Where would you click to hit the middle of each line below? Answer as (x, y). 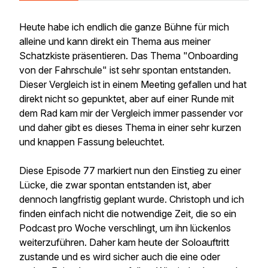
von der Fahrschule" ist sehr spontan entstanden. (125, 70)
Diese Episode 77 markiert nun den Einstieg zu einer (130, 170)
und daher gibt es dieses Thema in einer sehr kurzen (130, 127)
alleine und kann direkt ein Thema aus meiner (115, 41)
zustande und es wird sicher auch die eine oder (120, 257)
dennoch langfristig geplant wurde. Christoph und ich (132, 199)
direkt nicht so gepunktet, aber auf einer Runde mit (127, 99)
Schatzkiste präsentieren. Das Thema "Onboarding (129, 56)
